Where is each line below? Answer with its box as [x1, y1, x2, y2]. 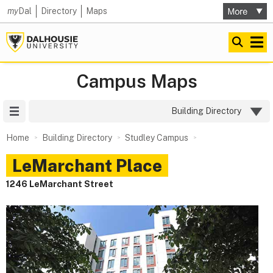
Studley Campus [125, 133, 188, 143]
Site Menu [26, 106, 65, 116]
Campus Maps [76, 70, 197, 92]
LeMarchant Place [12, 155, 162, 175]
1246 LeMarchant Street [6, 179, 113, 189]
